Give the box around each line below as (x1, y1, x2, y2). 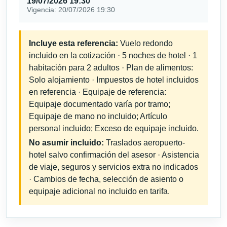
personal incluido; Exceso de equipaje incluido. (29, 124, 199, 133)
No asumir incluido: (29, 138, 104, 147)
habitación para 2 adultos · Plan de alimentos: (29, 63, 193, 72)
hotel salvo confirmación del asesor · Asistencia (29, 150, 199, 160)
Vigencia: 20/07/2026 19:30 (27, 6, 116, 14)
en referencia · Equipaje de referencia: (29, 88, 166, 97)
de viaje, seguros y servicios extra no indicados (29, 163, 198, 172)
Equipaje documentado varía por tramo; (29, 100, 170, 109)
